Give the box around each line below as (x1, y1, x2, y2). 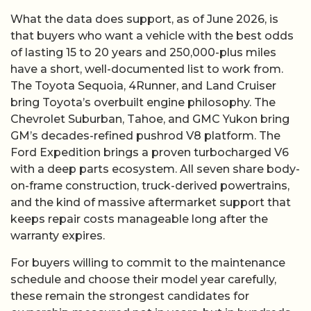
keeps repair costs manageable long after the (10, 212, 268, 226)
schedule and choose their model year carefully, (10, 272, 276, 286)
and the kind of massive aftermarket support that (10, 196, 291, 210)
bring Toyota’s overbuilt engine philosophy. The (10, 96, 276, 110)
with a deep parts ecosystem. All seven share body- (10, 162, 300, 176)
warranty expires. (10, 229, 105, 243)
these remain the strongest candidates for (10, 289, 249, 303)
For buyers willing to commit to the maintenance (10, 255, 285, 269)
